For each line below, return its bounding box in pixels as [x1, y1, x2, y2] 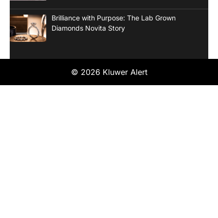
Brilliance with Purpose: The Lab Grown [51, 14, 176, 22]
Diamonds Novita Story [51, 24, 125, 32]
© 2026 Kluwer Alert [71, 67, 147, 77]
